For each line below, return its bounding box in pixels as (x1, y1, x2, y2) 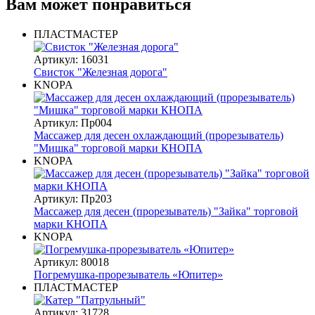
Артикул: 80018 (34, 255, 109, 268)
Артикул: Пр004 (34, 116, 112, 129)
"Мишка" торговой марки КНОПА (34, 141, 202, 154)
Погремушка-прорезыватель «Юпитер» (34, 268, 223, 281)
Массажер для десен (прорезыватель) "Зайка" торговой (34, 205, 298, 217)
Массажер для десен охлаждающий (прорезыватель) (34, 129, 283, 141)
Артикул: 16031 (34, 53, 109, 65)
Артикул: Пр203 (34, 192, 112, 205)
